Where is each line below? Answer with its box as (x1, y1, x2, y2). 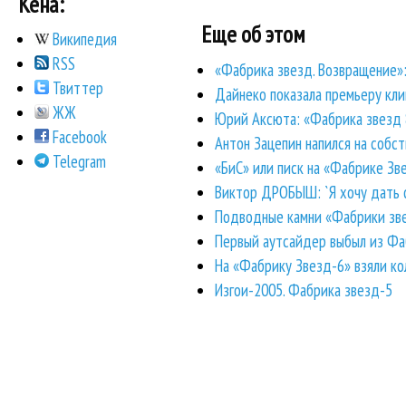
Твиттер (49, 77, 104, 100)
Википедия (49, 28, 118, 51)
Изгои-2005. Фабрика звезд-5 (214, 278, 392, 301)
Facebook (49, 126, 108, 149)
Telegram (49, 150, 107, 173)
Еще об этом (200, 19, 305, 50)
